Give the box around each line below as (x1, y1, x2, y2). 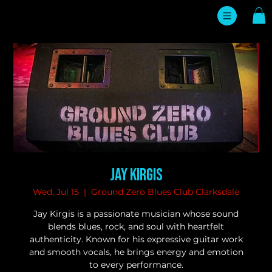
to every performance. (89, 259, 183, 271)
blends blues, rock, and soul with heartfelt (48, 221, 224, 233)
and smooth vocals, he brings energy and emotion (29, 246, 243, 258)
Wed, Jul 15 (33, 186, 79, 198)
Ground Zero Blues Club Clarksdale (91, 186, 239, 198)
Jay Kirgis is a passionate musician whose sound (33, 208, 239, 220)
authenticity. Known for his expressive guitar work (29, 234, 243, 245)
